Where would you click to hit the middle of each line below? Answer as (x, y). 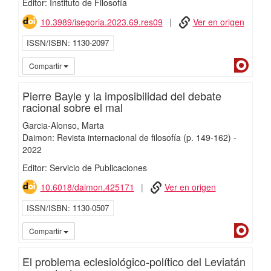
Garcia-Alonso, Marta (63, 126)
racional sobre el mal (72, 107)
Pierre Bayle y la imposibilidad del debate (122, 96)
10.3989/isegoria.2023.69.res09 (101, 22)
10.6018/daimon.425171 (87, 187)
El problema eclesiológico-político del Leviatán (134, 261)
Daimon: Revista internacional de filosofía (101, 138)
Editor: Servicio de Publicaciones (84, 168)
